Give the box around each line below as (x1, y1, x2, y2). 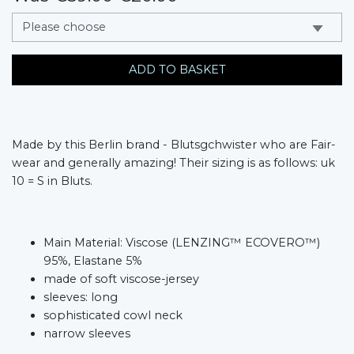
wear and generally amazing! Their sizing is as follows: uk (12, 155, 335, 170)
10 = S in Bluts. (12, 173, 92, 188)
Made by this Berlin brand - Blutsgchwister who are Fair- (12, 137, 336, 152)
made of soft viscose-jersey (43, 271, 199, 286)
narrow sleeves (43, 326, 130, 341)
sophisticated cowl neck (43, 307, 183, 322)
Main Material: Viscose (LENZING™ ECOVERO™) (43, 235, 320, 250)
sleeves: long (43, 289, 118, 304)
